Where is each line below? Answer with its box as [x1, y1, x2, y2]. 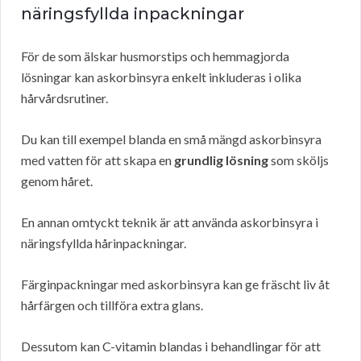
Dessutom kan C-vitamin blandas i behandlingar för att [21, 338, 321, 355]
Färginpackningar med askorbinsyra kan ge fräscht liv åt [21, 276, 330, 293]
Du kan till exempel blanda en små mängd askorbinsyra [21, 131, 322, 147]
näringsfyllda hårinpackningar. [21, 235, 186, 251]
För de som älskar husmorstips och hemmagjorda [21, 48, 289, 64]
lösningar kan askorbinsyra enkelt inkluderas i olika [21, 69, 301, 85]
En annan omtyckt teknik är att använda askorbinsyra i [21, 214, 318, 230]
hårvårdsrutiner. [21, 90, 108, 106]
